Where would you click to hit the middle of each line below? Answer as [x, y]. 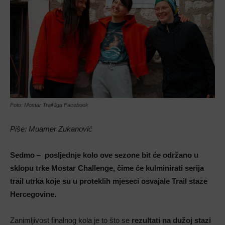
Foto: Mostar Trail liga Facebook [49, 105]
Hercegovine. [33, 194]
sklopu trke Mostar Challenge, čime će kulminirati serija [107, 168]
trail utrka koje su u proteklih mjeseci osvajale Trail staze [109, 181]
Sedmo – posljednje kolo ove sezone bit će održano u [104, 155]
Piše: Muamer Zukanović [51, 129]
